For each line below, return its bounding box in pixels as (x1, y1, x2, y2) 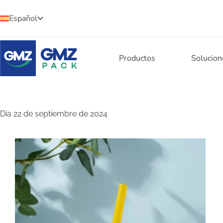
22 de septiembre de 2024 (11, 109, 108, 118)
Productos (118, 53, 155, 64)
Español (9, 13, 37, 24)
